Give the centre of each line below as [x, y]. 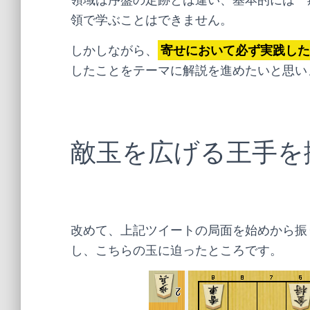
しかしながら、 [114, 50]
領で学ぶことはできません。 [152, 20]
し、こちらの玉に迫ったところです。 [176, 250]
